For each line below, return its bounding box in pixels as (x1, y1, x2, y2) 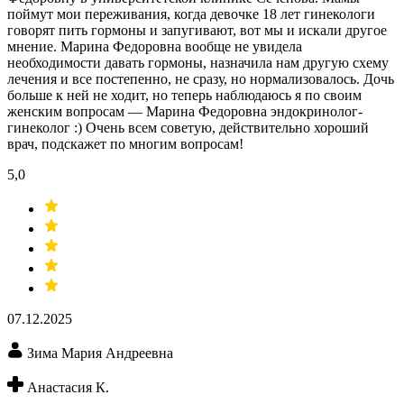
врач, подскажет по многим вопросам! (7, 136, 243, 152)
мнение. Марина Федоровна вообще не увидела (7, 39, 302, 55)
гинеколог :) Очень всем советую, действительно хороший (7, 120, 369, 136)
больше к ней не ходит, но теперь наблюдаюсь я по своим (7, 87, 362, 104)
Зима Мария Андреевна (27, 345, 173, 362)
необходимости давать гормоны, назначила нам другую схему (7, 55, 389, 71)
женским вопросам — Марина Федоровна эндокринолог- (7, 104, 363, 120)
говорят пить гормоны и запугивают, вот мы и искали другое (7, 23, 387, 39)
